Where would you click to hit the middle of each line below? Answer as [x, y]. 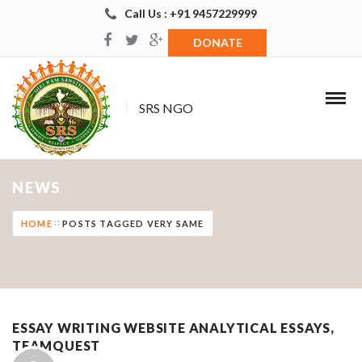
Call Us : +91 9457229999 [191, 13]
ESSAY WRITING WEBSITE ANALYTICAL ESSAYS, [173, 327]
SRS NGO [166, 107]
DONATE [217, 42]
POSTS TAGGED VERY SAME [133, 223]
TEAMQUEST [57, 345]
